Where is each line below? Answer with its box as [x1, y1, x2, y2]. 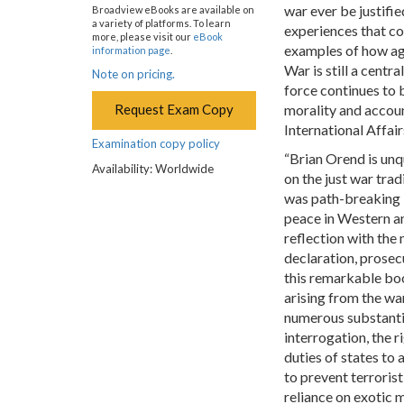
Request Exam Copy [114, 100, 234, 117]
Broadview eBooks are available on [92, 3, 254, 15]
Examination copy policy [92, 135, 220, 151]
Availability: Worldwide [92, 161, 214, 176]
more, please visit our [92, 30, 193, 42]
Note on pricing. [92, 66, 175, 81]
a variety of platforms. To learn [92, 16, 231, 29]
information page [92, 43, 170, 56]
